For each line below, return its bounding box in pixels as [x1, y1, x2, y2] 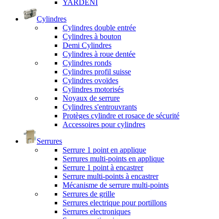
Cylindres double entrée [63, 23, 136, 32]
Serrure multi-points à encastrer [63, 172, 158, 180]
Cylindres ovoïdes [63, 76, 118, 85]
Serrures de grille [63, 189, 115, 198]
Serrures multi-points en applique [63, 154, 164, 163]
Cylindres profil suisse [63, 67, 131, 76]
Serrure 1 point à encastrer [63, 163, 143, 172]
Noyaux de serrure [63, 93, 120, 102]
